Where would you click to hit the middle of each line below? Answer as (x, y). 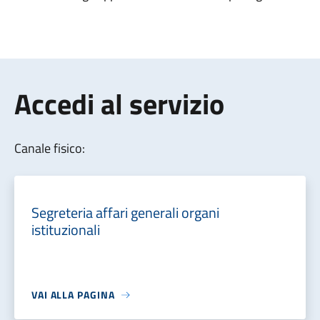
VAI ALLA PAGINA (73, 295)
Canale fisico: (49, 148)
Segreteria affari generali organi (125, 212)
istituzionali (65, 230)
